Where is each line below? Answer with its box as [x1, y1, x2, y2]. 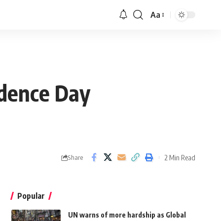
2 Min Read [164, 152, 195, 162]
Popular [17, 191, 45, 201]
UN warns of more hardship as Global [68, 211, 186, 220]
